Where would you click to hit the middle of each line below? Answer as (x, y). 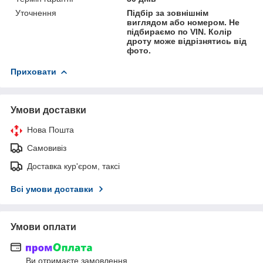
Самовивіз (47, 148)
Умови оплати (43, 227)
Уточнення (36, 13)
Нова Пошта (50, 129)
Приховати (33, 71)
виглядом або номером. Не (183, 22)
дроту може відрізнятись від (187, 41)
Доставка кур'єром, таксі (73, 166)
